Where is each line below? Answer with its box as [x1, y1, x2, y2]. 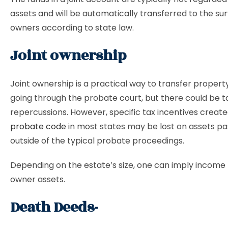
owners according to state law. [10, 22, 134, 34]
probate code [10, 121, 66, 132]
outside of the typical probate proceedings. [10, 135, 184, 147]
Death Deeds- [10, 196, 98, 218]
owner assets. [10, 174, 65, 185]
